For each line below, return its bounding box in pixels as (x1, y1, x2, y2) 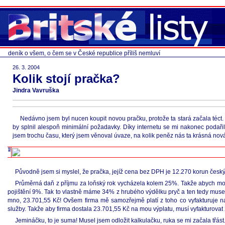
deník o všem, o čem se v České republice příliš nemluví (8, 50, 160, 57)
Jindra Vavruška (13, 87, 59, 94)
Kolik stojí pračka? (13, 72, 120, 85)
